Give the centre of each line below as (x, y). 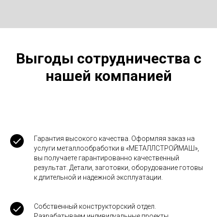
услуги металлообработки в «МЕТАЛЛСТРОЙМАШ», (116, 148)
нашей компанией (108, 76)
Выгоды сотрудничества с (108, 59)
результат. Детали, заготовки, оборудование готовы (118, 168)
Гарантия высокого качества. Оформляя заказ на (114, 139)
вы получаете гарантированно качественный (107, 158)
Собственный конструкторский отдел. (95, 207)
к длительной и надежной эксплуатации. (98, 178)
